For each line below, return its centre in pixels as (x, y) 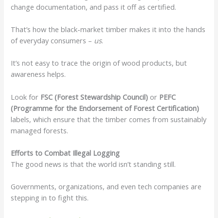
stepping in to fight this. (50, 198)
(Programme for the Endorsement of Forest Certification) (105, 108)
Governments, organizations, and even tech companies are (106, 187)
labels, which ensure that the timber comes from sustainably (109, 119)
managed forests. (40, 130)
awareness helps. (39, 74)
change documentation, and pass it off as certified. (94, 7)
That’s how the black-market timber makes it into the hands (108, 29)
